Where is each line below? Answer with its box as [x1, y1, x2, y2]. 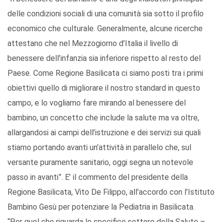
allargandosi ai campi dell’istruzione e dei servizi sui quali [7, 128, 201, 138]
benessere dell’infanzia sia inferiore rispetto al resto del [7, 54, 201, 63]
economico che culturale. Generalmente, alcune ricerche [7, 24, 203, 34]
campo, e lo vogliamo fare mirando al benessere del [7, 98, 186, 108]
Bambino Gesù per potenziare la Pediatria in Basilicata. [7, 202, 195, 212]
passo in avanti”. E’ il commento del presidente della [7, 172, 188, 182]
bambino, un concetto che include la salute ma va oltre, [7, 113, 199, 123]
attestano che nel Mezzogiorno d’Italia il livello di [7, 39, 178, 49]
